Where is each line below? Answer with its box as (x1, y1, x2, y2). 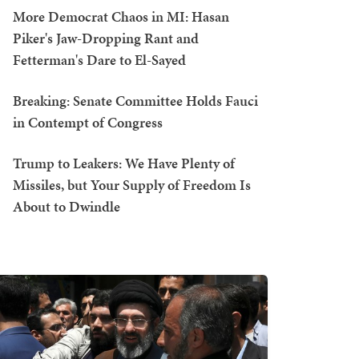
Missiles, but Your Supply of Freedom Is (13, 175, 251, 196)
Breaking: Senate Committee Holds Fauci (13, 91, 258, 111)
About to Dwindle (13, 196, 120, 217)
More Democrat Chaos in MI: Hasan (13, 6, 229, 27)
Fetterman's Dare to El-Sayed (13, 50, 186, 71)
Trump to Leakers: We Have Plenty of (13, 153, 235, 174)
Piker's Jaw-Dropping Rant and (13, 28, 199, 49)
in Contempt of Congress (13, 112, 163, 133)
